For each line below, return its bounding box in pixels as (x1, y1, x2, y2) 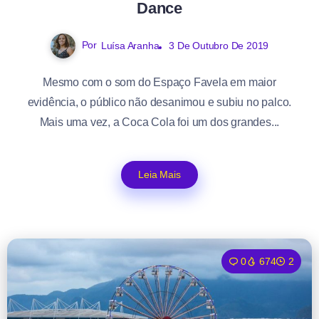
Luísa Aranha (100, 39, 159, 51)
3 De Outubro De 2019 (169, 39, 269, 51)
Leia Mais (138, 168, 181, 180)
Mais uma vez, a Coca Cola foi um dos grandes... (39, 115, 280, 128)
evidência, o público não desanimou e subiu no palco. (27, 95, 292, 108)
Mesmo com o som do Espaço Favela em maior (43, 75, 276, 88)
